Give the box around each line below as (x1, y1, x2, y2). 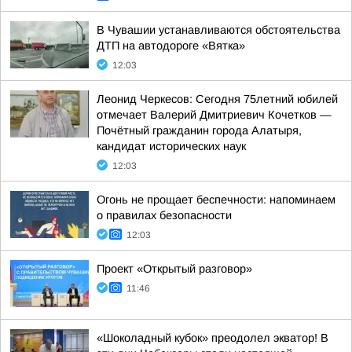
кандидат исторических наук (97, 140, 246, 152)
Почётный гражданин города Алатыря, (97, 124, 302, 137)
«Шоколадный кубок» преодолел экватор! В (97, 332, 328, 344)
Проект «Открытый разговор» (97, 262, 252, 275)
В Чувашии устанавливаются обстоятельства (97, 24, 340, 36)
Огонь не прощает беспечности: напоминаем (97, 193, 335, 206)
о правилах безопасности (97, 209, 232, 222)
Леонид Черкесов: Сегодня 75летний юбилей (97, 93, 338, 105)
